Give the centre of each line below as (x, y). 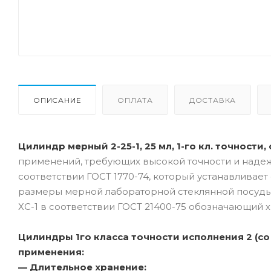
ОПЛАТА (135, 100)
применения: (51, 252)
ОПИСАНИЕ (57, 100)
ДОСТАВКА (213, 100)
